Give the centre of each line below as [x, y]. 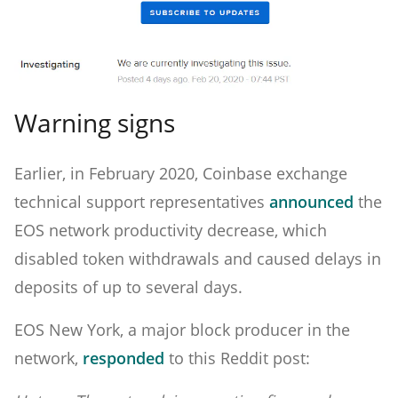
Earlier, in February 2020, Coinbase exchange [181, 173]
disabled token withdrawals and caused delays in [198, 258]
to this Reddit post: [237, 358]
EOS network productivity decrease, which [171, 230]
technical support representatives [142, 201]
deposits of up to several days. [128, 287]
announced [311, 201]
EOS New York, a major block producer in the [182, 329]
